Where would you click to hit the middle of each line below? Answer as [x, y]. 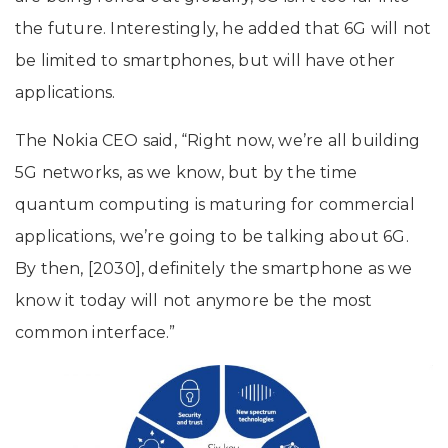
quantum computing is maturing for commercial [215, 205]
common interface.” [95, 333]
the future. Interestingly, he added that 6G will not [223, 29]
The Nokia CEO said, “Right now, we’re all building [218, 141]
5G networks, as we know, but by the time [186, 173]
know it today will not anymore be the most [194, 301]
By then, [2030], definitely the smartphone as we [214, 269]
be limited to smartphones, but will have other [205, 61]
